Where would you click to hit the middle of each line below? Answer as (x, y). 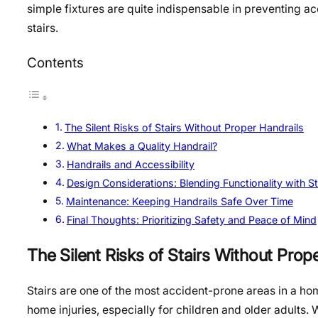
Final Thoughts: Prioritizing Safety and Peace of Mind (191, 220)
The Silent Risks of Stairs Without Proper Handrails (184, 128)
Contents (55, 62)
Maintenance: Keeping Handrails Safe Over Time (179, 202)
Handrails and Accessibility (130, 165)
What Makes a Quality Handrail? (142, 146)
